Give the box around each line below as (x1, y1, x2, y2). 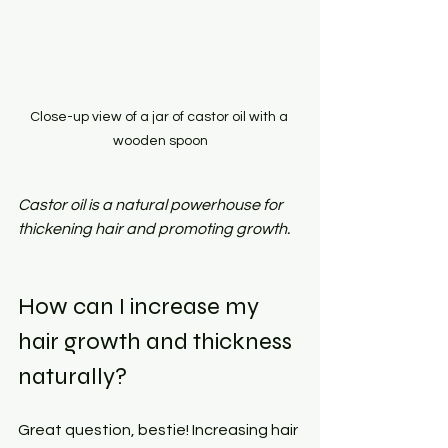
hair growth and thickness (18, 326, 297, 356)
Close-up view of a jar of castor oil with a (29, 109, 291, 124)
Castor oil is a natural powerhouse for (18, 196, 286, 213)
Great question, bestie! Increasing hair (18, 421, 301, 438)
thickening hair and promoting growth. (18, 220, 290, 237)
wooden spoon (112, 133, 208, 148)
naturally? (18, 361, 127, 391)
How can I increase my (18, 291, 264, 321)
